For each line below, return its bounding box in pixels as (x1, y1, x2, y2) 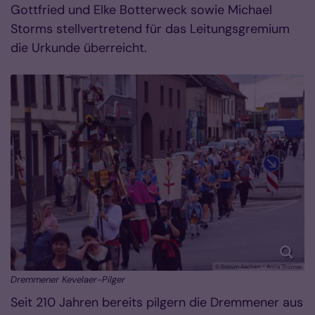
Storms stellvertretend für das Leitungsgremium (11, 20, 290, 38)
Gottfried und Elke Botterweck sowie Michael (11, 1, 272, 19)
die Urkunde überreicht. (11, 39, 147, 57)
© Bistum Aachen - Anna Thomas (215, 263, 302, 270)
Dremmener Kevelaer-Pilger (11, 274, 125, 285)
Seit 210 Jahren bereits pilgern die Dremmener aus (11, 294, 303, 311)
